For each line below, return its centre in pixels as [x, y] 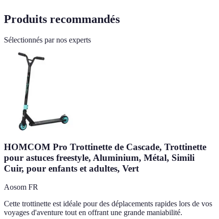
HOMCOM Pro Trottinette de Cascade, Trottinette [105, 147]
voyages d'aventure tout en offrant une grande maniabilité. [93, 213]
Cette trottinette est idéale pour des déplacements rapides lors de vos [108, 204]
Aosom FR [21, 187]
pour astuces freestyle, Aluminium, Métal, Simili [99, 157]
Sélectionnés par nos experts [47, 40]
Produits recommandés [62, 19]
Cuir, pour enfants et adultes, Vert [71, 168]
